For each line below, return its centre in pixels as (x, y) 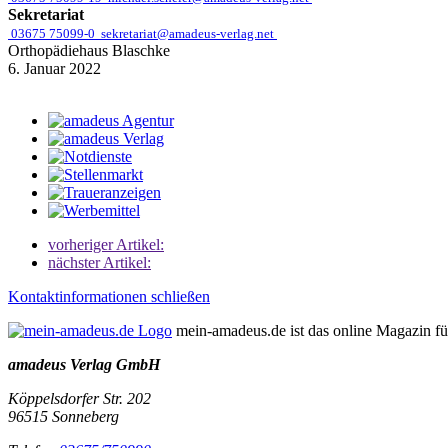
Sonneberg (83, 416)
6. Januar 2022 (54, 68)
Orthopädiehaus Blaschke (89, 50)
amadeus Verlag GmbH (84, 364)
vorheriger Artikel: (106, 244)
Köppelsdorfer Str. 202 (79, 398)
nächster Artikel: (99, 262)
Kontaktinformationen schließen (109, 296)
